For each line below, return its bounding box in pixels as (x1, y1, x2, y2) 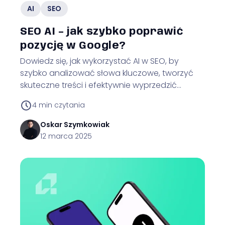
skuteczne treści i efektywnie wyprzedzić (20, 79, 177, 91)
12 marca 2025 (40, 131, 92, 141)
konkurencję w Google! (20, 91, 109, 103)
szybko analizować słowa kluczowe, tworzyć (20, 67, 193, 79)
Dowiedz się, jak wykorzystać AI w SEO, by (20, 55, 179, 67)
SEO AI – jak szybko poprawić (20, 26, 183, 37)
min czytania (39, 100, 85, 110)
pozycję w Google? (20, 40, 126, 51)
